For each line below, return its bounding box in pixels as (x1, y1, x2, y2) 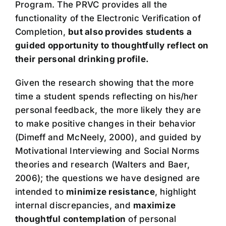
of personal (126, 214, 177, 224)
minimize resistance (66, 187, 155, 197)
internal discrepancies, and (15, 200, 134, 211)
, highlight (154, 187, 197, 197)
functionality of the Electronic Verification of (15, 13, 201, 24)
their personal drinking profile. (15, 54, 149, 65)
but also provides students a (68, 27, 192, 37)
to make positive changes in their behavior (15, 119, 196, 129)
